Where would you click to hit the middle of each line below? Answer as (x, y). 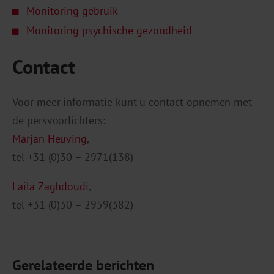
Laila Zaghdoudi (51, 186)
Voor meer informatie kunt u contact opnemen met (132, 102)
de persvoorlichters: (59, 120)
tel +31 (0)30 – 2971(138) (73, 157)
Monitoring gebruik (72, 10)
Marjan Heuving (50, 138)
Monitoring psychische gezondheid (109, 30)
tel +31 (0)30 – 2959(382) (73, 204)
